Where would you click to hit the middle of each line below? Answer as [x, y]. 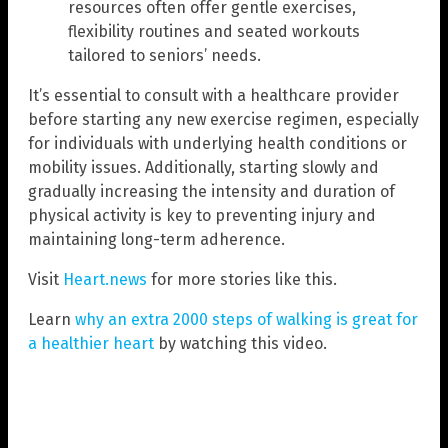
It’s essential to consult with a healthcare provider [213, 95]
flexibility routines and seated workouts [214, 31]
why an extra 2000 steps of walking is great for [246, 319]
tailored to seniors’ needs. [164, 55]
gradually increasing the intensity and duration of [211, 191]
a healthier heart [91, 343]
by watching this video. [240, 343]
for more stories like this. [242, 279]
